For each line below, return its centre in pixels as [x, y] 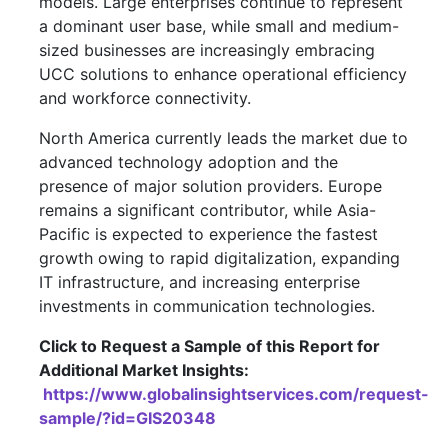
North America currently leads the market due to [223, 137]
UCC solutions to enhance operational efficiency [223, 73]
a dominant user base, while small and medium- [219, 25]
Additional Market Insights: [144, 369]
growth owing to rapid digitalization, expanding [219, 257]
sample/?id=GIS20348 [127, 417]
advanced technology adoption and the [188, 161]
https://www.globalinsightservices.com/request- [236, 393]
